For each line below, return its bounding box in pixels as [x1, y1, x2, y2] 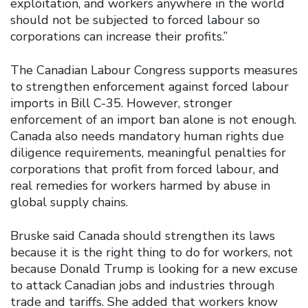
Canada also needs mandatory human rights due [10, 127, 284, 144]
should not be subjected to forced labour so [10, 11, 260, 28]
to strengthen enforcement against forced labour [10, 78, 289, 95]
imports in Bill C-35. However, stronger [10, 94, 232, 111]
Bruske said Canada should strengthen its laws [10, 227, 275, 244]
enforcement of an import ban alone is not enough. [10, 111, 296, 128]
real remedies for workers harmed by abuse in [10, 177, 270, 194]
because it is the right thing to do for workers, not [10, 243, 293, 261]
